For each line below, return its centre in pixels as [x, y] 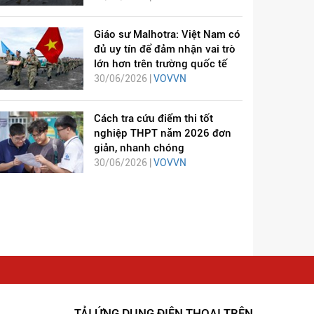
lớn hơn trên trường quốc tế [160, 64]
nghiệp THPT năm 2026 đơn [162, 133]
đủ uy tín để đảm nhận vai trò [164, 49]
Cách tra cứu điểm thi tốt [153, 118]
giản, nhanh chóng [139, 148]
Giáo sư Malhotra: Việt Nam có [167, 35]
